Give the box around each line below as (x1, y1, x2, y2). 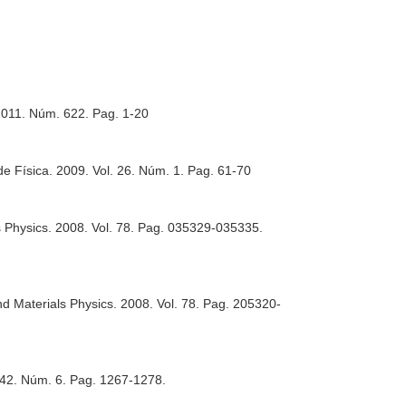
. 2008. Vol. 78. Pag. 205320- (113, 296, 282, 311)
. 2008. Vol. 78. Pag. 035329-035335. (48, 220, 264, 235)
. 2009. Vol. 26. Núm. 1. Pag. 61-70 (49, 163, 252, 178)
